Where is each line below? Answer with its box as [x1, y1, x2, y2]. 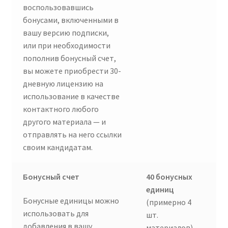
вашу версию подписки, [23, 27, 109, 38]
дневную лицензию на [23, 78, 104, 89]
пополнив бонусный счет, [23, 53, 117, 64]
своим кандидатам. [23, 142, 95, 153]
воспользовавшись [23, 2, 94, 13]
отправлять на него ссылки [23, 129, 122, 140]
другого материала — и [23, 117, 106, 127]
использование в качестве [23, 91, 120, 102]
